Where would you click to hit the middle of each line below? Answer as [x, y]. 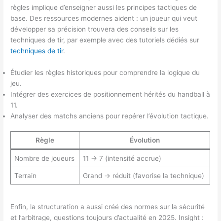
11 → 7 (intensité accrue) [122, 159]
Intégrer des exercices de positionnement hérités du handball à [110, 94]
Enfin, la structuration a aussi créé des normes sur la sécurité [108, 207]
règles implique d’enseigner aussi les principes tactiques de [104, 7]
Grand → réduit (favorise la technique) [143, 176]
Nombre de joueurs [44, 159]
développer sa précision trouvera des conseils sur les [95, 29]
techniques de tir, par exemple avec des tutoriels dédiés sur [105, 40]
